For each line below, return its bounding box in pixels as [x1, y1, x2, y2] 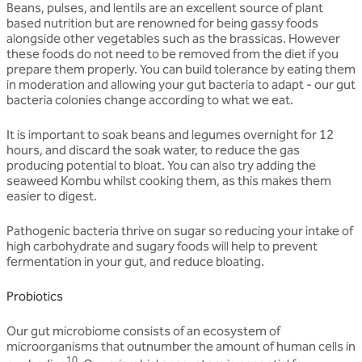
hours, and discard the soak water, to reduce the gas [6, 141, 300, 158]
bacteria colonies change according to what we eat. [6, 91, 293, 107]
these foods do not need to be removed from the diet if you [6, 45, 339, 61]
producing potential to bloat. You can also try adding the [6, 157, 316, 173]
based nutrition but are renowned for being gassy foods [6, 15, 318, 31]
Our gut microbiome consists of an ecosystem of [6, 322, 280, 339]
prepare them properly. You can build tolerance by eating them [6, 61, 356, 77]
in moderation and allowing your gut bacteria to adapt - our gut [6, 76, 356, 92]
